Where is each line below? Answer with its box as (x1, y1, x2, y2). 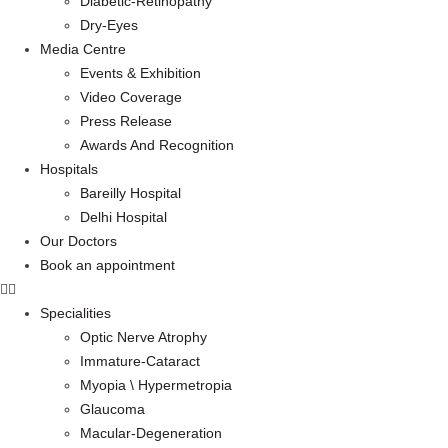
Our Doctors (40, 232, 117, 249)
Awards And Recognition (80, 136, 234, 153)
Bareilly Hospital (80, 184, 181, 201)
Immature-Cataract (80, 352, 200, 369)
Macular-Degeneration (80, 424, 222, 441)
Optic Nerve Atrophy (80, 328, 207, 345)
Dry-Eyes (80, 16, 138, 33)
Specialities (40, 304, 111, 321)
